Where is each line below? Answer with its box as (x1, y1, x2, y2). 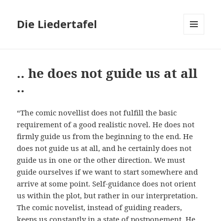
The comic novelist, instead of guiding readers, (17, 202, 183, 213)
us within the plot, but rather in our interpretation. (17, 190, 198, 201)
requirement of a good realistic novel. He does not (17, 119, 195, 130)
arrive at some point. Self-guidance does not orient (17, 179, 196, 189)
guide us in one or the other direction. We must (17, 155, 185, 165)
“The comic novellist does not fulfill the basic (17, 108, 177, 118)
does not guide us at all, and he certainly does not (17, 143, 192, 153)
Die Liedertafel (17, 16, 98, 32)
